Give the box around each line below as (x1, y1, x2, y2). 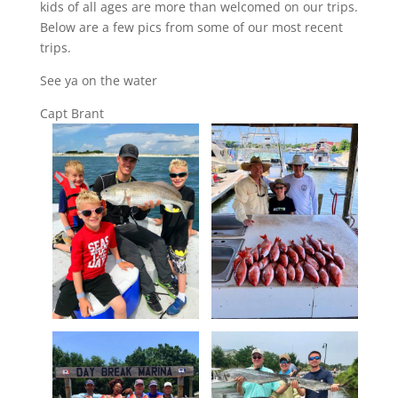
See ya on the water (39, 71, 157, 89)
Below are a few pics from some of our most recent (39, 18, 343, 36)
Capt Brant (39, 104, 104, 122)
